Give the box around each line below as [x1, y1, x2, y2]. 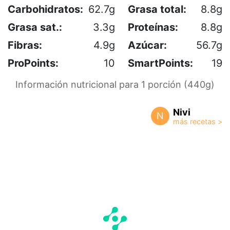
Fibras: [8, 39, 42, 51]
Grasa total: [128, 3, 186, 15]
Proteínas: [128, 21, 178, 33]
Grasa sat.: [8, 21, 62, 33]
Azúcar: [128, 39, 167, 51]
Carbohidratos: [8, 3, 83, 15]
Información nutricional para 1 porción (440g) [15, 79, 215, 90]
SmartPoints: [128, 56, 193, 69]
